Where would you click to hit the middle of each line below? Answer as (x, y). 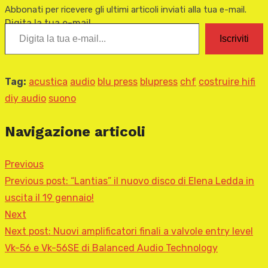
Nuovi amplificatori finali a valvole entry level (153, 232)
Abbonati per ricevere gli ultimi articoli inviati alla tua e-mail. (126, 10)
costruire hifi (227, 82)
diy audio (25, 99)
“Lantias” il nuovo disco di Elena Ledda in (162, 181)
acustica (48, 82)
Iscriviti (234, 39)
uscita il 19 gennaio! (49, 198)
